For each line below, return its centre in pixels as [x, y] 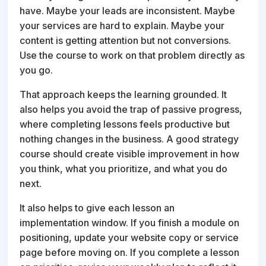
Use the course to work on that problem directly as [132, 55]
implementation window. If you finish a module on [130, 222]
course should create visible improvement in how [130, 153]
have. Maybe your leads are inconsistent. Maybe [128, 10]
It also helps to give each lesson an [97, 208]
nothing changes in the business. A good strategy [129, 139]
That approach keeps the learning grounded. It [123, 94]
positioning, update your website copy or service [129, 237]
